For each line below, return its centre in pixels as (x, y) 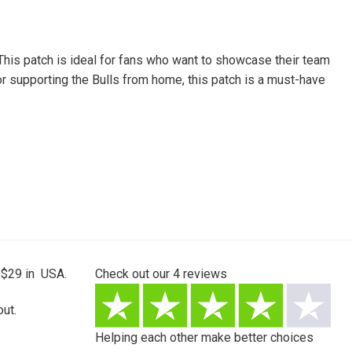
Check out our (134, 273)
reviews (203, 273)
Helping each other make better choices (204, 338)
